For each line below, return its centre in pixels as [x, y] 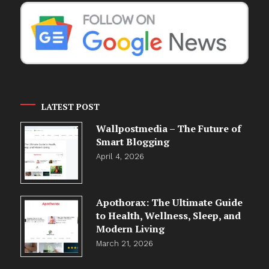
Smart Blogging [132, 142]
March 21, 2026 [124, 243]
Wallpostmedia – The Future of [168, 129]
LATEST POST [71, 107]
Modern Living [130, 228]
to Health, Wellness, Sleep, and [168, 215]
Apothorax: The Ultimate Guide [169, 202]
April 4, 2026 [120, 157]
